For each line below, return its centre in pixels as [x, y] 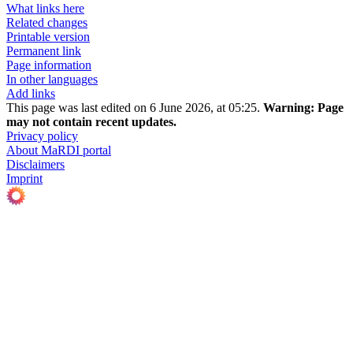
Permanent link [44, 51]
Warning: [289, 108]
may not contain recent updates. [91, 122]
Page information [49, 65]
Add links [31, 94]
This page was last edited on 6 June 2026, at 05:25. [135, 108]
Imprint [24, 179]
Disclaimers [35, 165]
